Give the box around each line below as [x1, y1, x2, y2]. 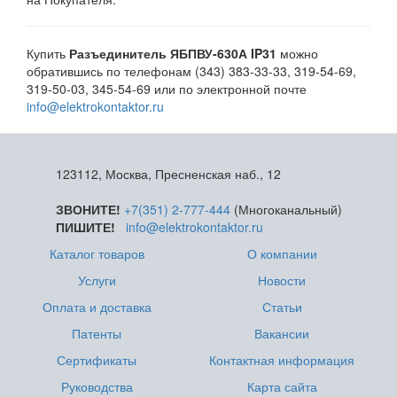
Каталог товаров [49, 245, 144, 262]
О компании [246, 245, 317, 262]
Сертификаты [57, 351, 137, 369]
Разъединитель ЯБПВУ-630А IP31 [69, 44, 276, 62]
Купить [27, 44, 69, 62]
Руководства [60, 378, 133, 395]
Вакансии [254, 324, 310, 342]
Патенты [72, 324, 122, 342]
